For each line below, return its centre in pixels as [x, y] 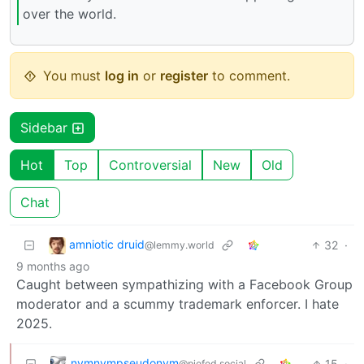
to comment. [249, 75]
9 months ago [53, 266]
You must [74, 75]
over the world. [69, 14]
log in [122, 75]
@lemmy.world [180, 245]
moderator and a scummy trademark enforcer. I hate [178, 303]
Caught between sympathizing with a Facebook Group [184, 284]
